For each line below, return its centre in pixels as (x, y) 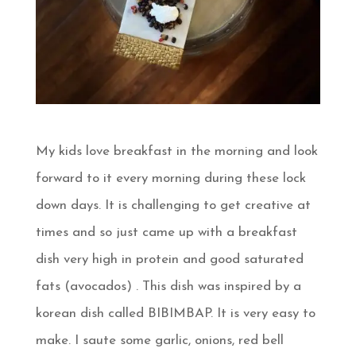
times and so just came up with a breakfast (166, 233)
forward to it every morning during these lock (170, 179)
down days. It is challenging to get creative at (173, 206)
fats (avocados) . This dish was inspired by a (168, 287)
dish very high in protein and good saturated (169, 260)
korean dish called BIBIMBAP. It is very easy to (175, 314)
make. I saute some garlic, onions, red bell (159, 341)
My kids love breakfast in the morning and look (176, 152)
